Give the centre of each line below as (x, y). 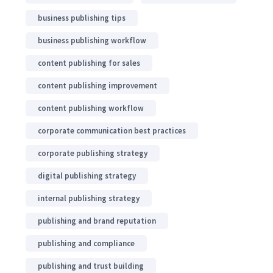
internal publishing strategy (89, 198)
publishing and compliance (86, 243)
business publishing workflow (92, 40)
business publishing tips (82, 18)
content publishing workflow (91, 108)
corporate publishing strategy (93, 153)
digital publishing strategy (87, 175)
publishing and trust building (91, 266)
